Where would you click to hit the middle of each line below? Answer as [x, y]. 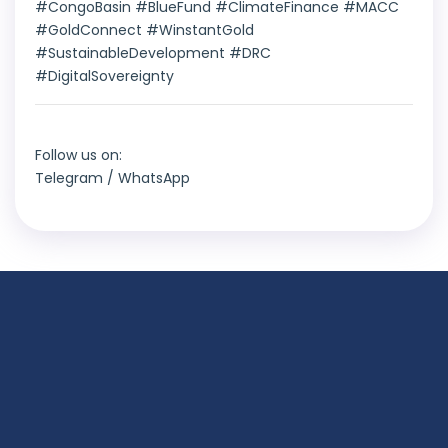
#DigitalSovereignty [104, 76]
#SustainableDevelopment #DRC [153, 53]
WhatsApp [154, 178]
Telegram [69, 178]
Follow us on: [78, 155]
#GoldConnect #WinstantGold [144, 30]
